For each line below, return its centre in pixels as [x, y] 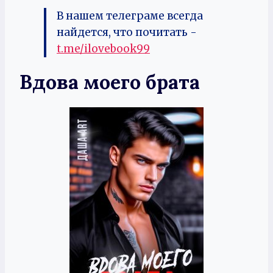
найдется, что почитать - [127, 32]
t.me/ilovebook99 [103, 49]
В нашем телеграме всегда [130, 16]
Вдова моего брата [110, 82]
